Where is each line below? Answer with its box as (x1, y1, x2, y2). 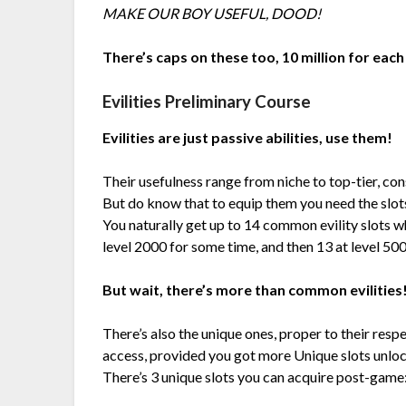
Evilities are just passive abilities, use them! (102, 129, 393, 147)
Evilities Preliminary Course (102, 92, 312, 112)
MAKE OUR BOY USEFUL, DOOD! (102, 5, 322, 23)
